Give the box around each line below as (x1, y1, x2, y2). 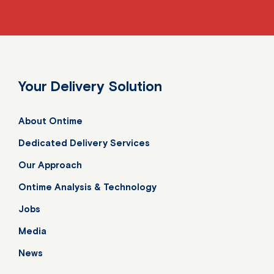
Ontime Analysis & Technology (18, 182, 157, 193)
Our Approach (18, 160, 82, 171)
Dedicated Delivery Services (18, 138, 150, 149)
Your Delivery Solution (18, 78, 162, 94)
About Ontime (18, 116, 83, 127)
